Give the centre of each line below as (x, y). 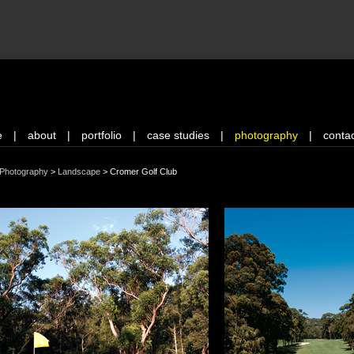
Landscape (79, 171)
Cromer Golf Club (143, 171)
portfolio (102, 135)
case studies (178, 135)
